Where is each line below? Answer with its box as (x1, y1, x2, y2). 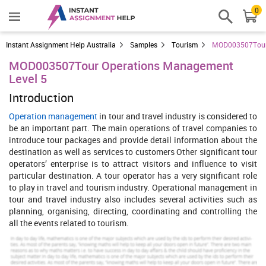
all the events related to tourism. (9, 217, 129, 229)
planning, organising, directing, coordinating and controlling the (9, 205, 257, 217)
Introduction (9, 90, 74, 106)
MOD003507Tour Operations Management (9, 58, 233, 74)
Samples (130, 40, 157, 49)
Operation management (9, 110, 100, 122)
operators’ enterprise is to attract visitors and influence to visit (9, 158, 257, 169)
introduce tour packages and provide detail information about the (9, 134, 257, 145)
